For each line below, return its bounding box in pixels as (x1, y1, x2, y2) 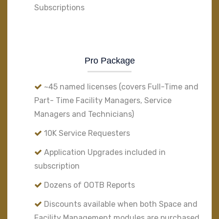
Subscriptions (34, 3, 85, 12)
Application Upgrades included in (42, 148, 166, 157)
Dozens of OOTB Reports (42, 180, 135, 190)
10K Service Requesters (42, 129, 130, 138)
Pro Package (84, 56, 135, 66)
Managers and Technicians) (34, 109, 134, 119)
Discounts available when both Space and (42, 199, 197, 209)
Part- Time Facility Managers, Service (34, 96, 172, 105)
